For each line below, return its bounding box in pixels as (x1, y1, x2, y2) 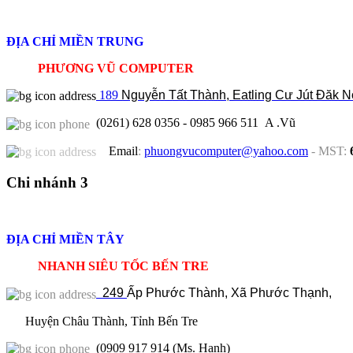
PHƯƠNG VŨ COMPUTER (6, 61, 194, 75)
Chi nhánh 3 (6, 173, 88, 191)
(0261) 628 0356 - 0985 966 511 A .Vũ (96, 116, 295, 130)
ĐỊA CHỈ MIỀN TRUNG (6, 34, 143, 48)
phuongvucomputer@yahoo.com (144, 143, 308, 158)
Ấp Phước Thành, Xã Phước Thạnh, (127, 286, 332, 300)
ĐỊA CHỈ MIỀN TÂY (6, 232, 124, 247)
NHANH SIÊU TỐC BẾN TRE (6, 259, 209, 273)
